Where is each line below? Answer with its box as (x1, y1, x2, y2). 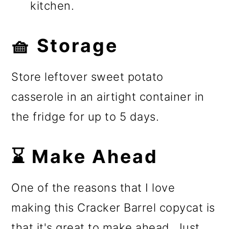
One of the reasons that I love (11, 181, 175, 195)
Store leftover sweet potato (11, 70, 164, 84)
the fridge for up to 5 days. (11, 110, 159, 124)
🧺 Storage (11, 34, 119, 57)
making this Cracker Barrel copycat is (11, 201, 215, 215)
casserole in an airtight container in (11, 90, 204, 104)
